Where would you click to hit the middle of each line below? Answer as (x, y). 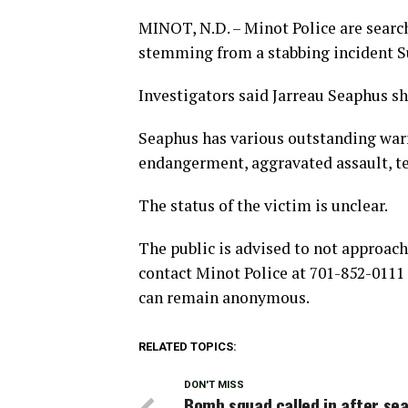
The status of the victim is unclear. (263, 206)
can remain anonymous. (224, 298)
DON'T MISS (214, 385)
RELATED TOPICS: (188, 347)
